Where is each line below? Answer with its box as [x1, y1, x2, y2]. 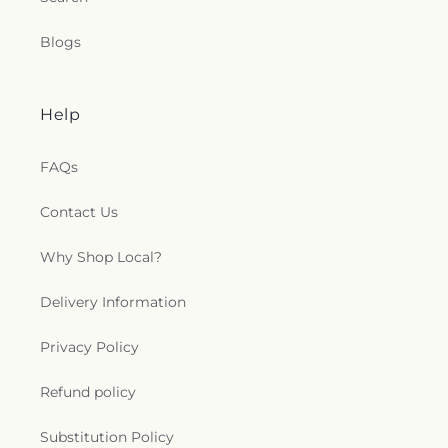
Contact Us [40, 203, 118, 221]
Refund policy [40, 383, 136, 401]
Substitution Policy [40, 428, 174, 446]
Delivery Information [40, 293, 186, 311]
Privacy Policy [40, 338, 139, 356]
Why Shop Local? [40, 248, 162, 266]
